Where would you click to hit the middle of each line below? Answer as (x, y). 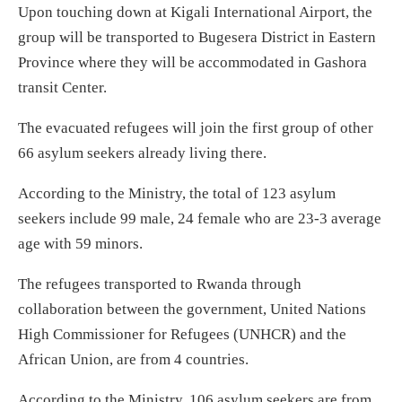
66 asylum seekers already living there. (142, 153)
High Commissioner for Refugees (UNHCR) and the (182, 334)
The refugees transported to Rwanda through (160, 284)
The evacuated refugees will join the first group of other (196, 127)
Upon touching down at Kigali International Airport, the (195, 12)
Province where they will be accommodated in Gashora (192, 62)
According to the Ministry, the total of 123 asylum (177, 193)
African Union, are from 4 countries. (133, 359)
